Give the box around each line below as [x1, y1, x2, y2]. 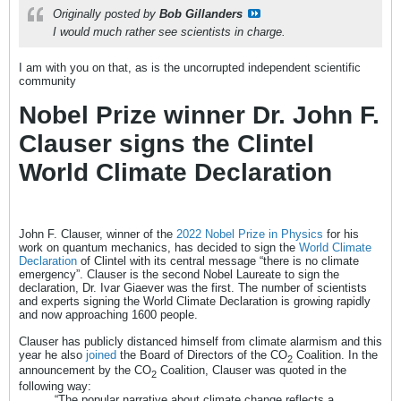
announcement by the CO [19, 363, 151, 378]
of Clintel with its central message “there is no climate [77, 253, 359, 268]
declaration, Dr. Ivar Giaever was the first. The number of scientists [19, 280, 367, 294]
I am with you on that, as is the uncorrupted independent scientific [19, 60, 361, 74]
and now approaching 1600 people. [19, 307, 198, 321]
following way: [19, 380, 91, 394]
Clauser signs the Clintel [19, 129, 314, 158]
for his [323, 226, 359, 241]
